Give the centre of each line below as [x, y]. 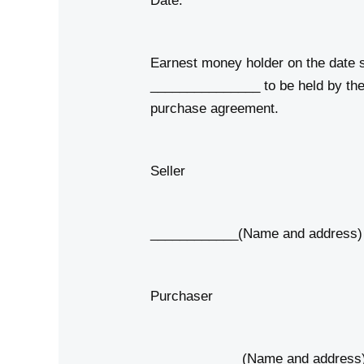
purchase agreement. [215, 108]
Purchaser [182, 296]
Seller [168, 171]
